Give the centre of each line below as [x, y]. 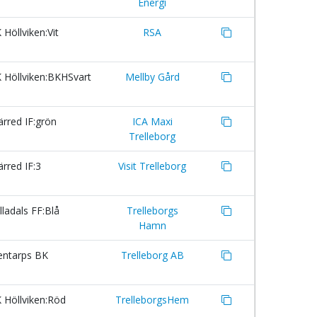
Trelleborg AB [152, 255]
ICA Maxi [152, 121]
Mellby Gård [152, 77]
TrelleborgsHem [152, 300]
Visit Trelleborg [152, 166]
